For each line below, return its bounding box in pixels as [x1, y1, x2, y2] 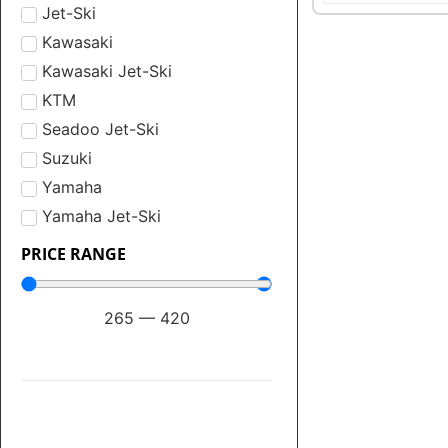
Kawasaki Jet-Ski [42, 61, 172, 82]
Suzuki [42, 148, 92, 169]
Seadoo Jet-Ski [42, 119, 159, 140]
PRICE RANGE [21, 242, 126, 265]
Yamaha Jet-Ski [42, 206, 161, 227]
